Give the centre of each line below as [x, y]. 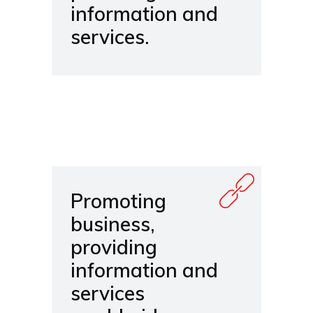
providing [114, 247]
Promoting [118, 201]
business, [113, 224]
